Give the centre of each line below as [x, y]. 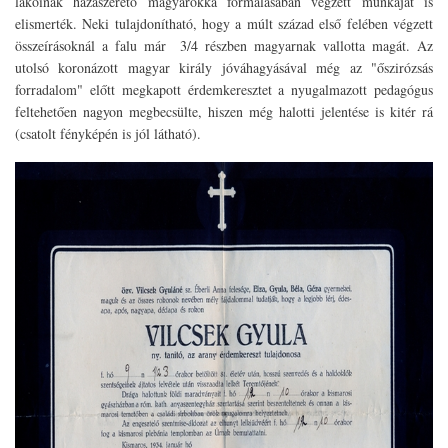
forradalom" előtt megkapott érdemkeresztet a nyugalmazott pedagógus [224, 89]
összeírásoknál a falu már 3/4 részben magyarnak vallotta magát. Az [224, 45]
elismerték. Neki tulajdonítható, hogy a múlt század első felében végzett [224, 23]
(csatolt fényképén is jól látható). [108, 133]
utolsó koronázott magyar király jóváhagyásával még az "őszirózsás [224, 67]
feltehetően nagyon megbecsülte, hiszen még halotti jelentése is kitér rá [224, 111]
